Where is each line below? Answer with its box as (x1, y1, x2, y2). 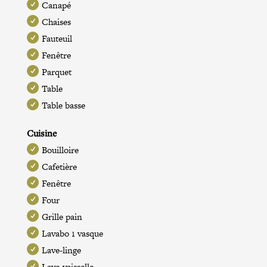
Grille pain (41, 210, 82, 223)
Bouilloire (41, 144, 79, 157)
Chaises (41, 15, 71, 29)
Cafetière (41, 160, 77, 173)
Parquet (41, 66, 72, 79)
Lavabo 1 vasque (41, 227, 103, 240)
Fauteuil (41, 32, 72, 45)
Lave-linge (41, 244, 81, 257)
